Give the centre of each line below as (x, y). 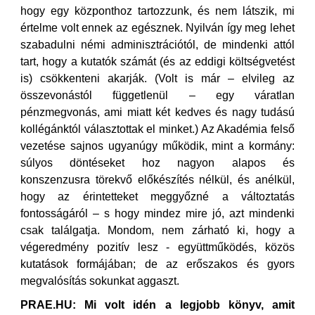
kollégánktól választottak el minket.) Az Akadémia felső (157, 129)
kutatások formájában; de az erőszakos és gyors (157, 264)
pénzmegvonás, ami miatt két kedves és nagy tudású (157, 112)
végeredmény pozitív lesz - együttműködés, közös (157, 247)
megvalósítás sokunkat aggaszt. (100, 281)
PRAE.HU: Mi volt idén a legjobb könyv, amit (157, 305)
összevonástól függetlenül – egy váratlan (157, 95)
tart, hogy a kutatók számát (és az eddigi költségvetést (157, 62)
